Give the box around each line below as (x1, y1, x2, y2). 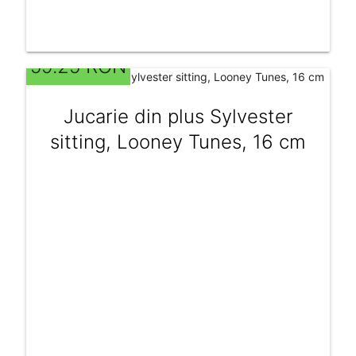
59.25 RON (29, 54, 126, 78)
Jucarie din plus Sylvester (63, 104, 293, 128)
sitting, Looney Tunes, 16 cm (50, 130, 306, 153)
